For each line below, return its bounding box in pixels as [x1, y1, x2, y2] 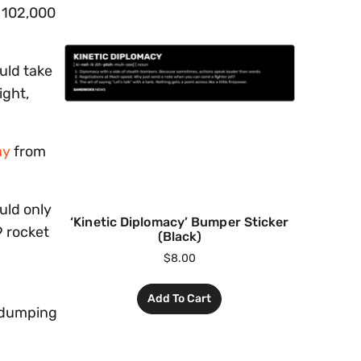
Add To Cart [147, 292, 212, 306]
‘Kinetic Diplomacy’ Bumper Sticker [70, 214, 289, 230]
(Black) [157, 229, 202, 245]
